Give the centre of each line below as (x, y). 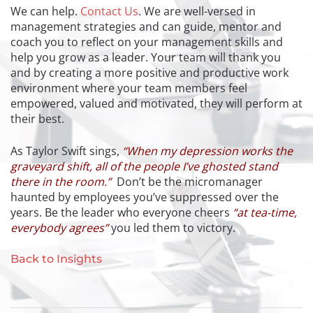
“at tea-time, (265, 212)
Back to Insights (56, 259)
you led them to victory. (175, 227)
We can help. (45, 11)
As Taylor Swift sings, (66, 151)
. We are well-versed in (197, 11)
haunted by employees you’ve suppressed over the (145, 197)
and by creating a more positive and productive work (150, 72)
